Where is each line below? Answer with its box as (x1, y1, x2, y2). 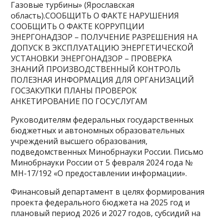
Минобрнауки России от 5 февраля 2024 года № (11, 157, 193, 168)
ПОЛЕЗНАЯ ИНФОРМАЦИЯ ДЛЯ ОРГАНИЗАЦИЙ (11, 74, 195, 86)
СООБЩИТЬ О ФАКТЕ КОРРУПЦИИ (11, 21, 145, 32)
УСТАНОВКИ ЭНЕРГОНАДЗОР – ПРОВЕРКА (11, 53, 172, 64)
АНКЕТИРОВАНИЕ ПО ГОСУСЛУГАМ (11, 96, 148, 107)
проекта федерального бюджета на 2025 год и (11, 197, 190, 208)
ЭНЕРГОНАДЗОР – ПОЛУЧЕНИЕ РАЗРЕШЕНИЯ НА (11, 32, 198, 43)
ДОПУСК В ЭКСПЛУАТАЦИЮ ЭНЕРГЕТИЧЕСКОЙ (11, 42, 194, 54)
